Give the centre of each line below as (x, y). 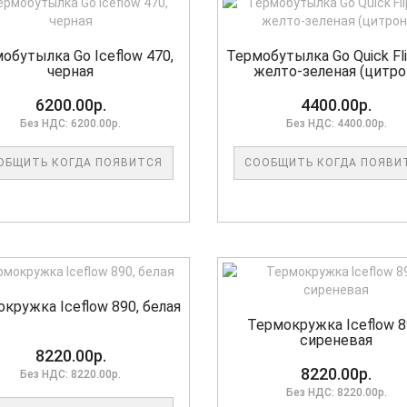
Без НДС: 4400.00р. (336, 124)
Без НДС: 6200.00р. (71, 124)
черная (71, 72)
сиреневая (337, 341)
